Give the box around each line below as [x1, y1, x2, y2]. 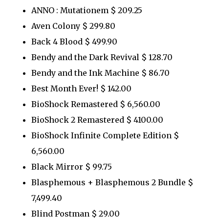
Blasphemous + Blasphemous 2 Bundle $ [31, 177, 193, 187]
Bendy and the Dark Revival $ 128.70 [31, 52, 173, 62]
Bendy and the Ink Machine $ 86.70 [31, 67, 170, 78]
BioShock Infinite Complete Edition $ [31, 130, 179, 140]
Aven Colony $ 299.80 [31, 21, 115, 31]
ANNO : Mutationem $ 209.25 [31, 5, 142, 15]
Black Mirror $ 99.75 [31, 161, 112, 172]
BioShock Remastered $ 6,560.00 [31, 99, 160, 109]
